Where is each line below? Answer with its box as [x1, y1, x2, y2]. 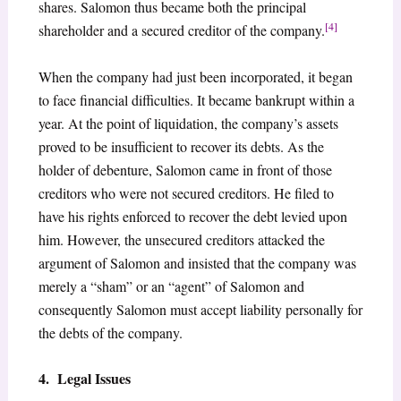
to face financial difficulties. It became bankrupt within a [38, 90, 354, 109]
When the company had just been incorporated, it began [38, 66, 353, 86]
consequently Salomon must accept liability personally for [38, 299, 363, 319]
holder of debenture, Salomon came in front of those [38, 159, 332, 179]
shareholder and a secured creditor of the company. [38, 21, 325, 40]
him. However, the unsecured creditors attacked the [38, 229, 325, 249]
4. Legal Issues [38, 368, 131, 389]
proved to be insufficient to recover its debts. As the [38, 136, 324, 156]
